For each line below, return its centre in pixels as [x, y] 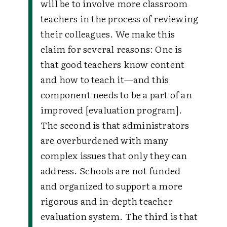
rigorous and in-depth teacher [107, 201]
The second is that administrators [115, 125]
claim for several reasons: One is [111, 49]
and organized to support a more [112, 186]
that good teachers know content [113, 64]
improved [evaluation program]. [111, 110]
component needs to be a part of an [116, 94]
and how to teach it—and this [105, 79]
